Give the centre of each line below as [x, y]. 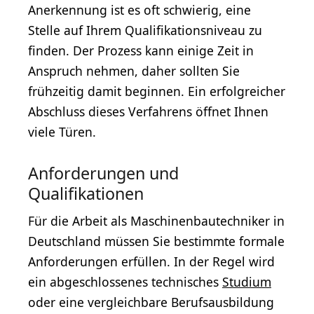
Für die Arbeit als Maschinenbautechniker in [156, 221]
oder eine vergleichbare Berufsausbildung [151, 302]
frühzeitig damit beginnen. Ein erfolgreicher [157, 91]
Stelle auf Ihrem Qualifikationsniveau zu [145, 30]
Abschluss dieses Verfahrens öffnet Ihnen [148, 112]
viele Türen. [62, 132]
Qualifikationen [86, 194]
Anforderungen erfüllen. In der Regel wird [151, 262]
